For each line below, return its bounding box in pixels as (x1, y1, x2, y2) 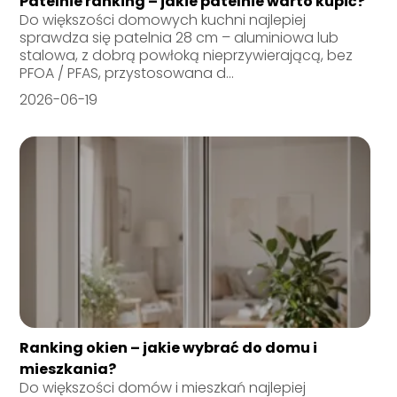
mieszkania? (19, 358, 117, 379)
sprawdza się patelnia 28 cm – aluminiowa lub (19, 27, 339, 48)
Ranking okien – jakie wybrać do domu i (19, 337, 318, 358)
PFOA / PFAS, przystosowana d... (19, 62, 235, 83)
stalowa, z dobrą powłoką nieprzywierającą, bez (19, 44, 354, 66)
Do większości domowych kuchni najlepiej (19, 9, 307, 30)
